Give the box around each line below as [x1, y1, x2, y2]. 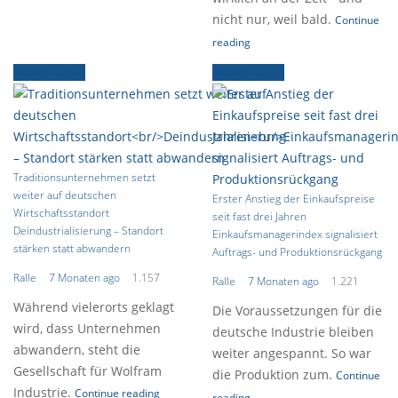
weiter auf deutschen [13, 187, 116, 203]
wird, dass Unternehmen [13, 320, 161, 337]
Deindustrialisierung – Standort [13, 223, 163, 238]
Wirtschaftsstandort [13, 205, 109, 220]
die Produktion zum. [212, 366, 336, 383]
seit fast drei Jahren [212, 209, 306, 224]
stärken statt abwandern [13, 241, 131, 256]
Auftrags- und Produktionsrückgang [212, 244, 382, 259]
